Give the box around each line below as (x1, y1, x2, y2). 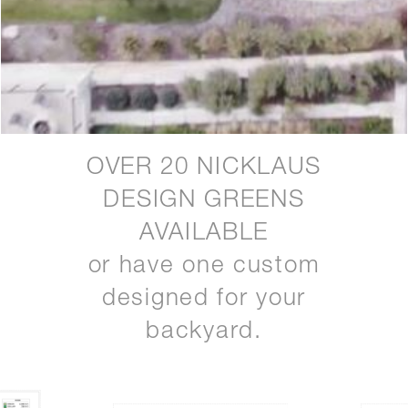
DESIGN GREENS (103, 189, 305, 213)
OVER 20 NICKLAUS (86, 156, 322, 180)
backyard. (146, 320, 262, 344)
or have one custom (87, 254, 321, 279)
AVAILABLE (138, 221, 270, 246)
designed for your (102, 287, 306, 311)
